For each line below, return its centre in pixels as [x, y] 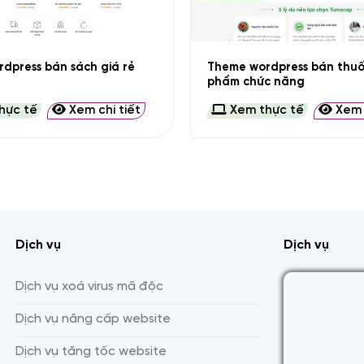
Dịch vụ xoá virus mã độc [89, 286]
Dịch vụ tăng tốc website [91, 351]
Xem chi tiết [104, 111]
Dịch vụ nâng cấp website [93, 319]
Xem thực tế [265, 111]
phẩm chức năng [256, 82]
